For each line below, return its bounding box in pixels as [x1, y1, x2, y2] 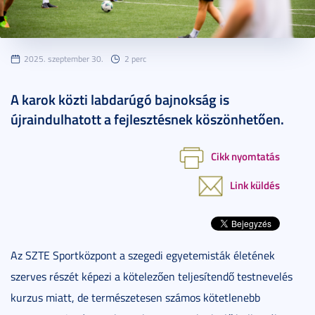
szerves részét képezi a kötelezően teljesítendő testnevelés [11, 268, 292, 284]
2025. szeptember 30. [24, 52, 103, 65]
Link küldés [230, 176, 280, 193]
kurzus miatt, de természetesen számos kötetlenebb [11, 289, 260, 305]
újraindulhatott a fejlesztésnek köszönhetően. [11, 108, 284, 129]
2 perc [124, 52, 146, 65]
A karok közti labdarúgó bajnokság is [11, 89, 229, 109]
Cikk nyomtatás [211, 148, 280, 164]
